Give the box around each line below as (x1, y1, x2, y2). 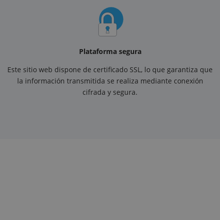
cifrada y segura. (82, 87, 137, 97)
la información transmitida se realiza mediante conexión (17, 76, 203, 86)
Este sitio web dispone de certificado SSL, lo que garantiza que (7, 65, 213, 75)
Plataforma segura (79, 47, 141, 56)
